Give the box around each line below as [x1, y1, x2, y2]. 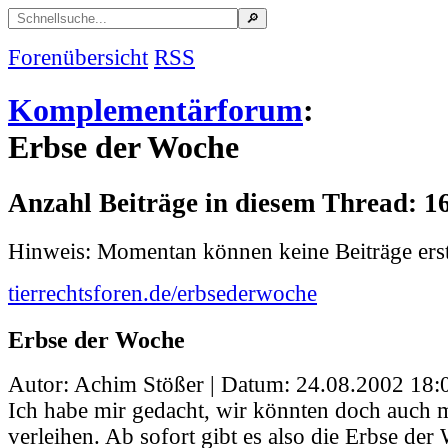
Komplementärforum [8, 92, 303, 129]
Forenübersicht [8, 45, 148, 70]
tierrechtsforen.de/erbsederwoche [8, 280, 317, 306]
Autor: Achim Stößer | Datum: [8, 372, 296, 398]
